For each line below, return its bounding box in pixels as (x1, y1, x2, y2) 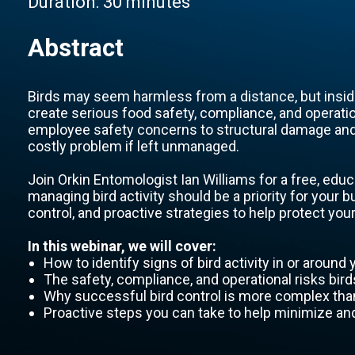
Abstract (27, 33, 124, 63)
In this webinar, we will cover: (27, 238, 216, 254)
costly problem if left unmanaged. (27, 138, 239, 155)
